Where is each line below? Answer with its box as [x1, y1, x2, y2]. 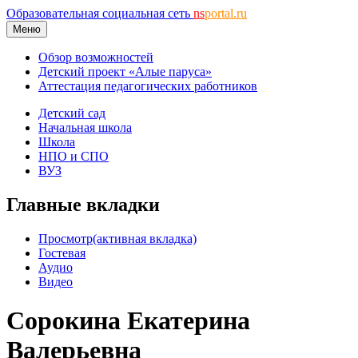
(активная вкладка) [93, 231, 197, 245]
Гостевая [38, 245, 86, 260]
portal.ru [205, 6, 247, 20]
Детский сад [38, 106, 105, 120]
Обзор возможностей [38, 50, 153, 64]
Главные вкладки [6, 193, 160, 215]
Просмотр [38, 231, 93, 245]
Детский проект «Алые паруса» [38, 65, 212, 78]
